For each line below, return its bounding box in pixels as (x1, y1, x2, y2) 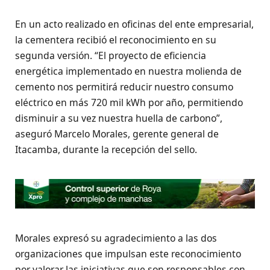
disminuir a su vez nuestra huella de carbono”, (15, 111, 222, 125)
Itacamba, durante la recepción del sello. (15, 143, 197, 157)
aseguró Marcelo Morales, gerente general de (15, 127, 219, 141)
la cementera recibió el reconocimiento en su (15, 33, 216, 47)
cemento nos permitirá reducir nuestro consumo (15, 80, 233, 94)
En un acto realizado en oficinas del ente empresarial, (15, 17, 254, 31)
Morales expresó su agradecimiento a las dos (15, 231, 217, 245)
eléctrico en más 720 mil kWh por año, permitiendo (15, 96, 243, 110)
